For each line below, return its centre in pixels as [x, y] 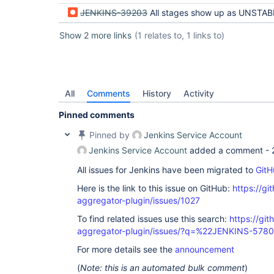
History [157, 93]
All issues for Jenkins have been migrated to [166, 170]
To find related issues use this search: [153, 219]
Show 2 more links [95, 35]
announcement [205, 249]
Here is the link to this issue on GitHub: [155, 188]
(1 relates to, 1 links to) [180, 35]
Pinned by [109, 135]
